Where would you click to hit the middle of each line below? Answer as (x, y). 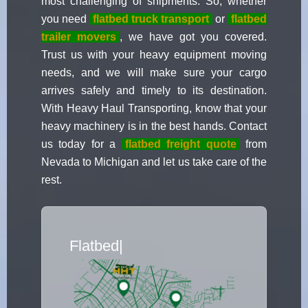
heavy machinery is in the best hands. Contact (154, 126)
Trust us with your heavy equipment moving (154, 55)
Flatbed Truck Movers (141, 246)
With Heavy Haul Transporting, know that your (154, 109)
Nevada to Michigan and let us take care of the (154, 162)
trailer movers (79, 37)
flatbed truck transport (151, 19)
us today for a (81, 144)
